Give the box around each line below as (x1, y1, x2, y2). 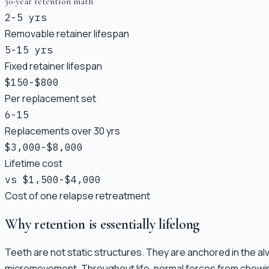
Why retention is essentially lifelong (5, 215, 201, 233)
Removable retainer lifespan (5, 26, 129, 40)
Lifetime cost (5, 156, 62, 170)
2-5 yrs (5, 11, 47, 23)
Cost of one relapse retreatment (5, 189, 150, 202)
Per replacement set (5, 91, 96, 105)
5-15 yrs (5, 43, 53, 56)
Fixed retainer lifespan (5, 59, 102, 73)
